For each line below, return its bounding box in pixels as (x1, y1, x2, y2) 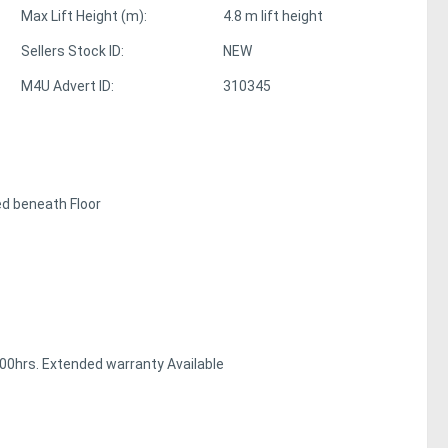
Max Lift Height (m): (21, 8, 148, 25)
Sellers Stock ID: (21, 43, 125, 60)
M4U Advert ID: (21, 78, 115, 95)
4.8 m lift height (223, 8, 324, 25)
